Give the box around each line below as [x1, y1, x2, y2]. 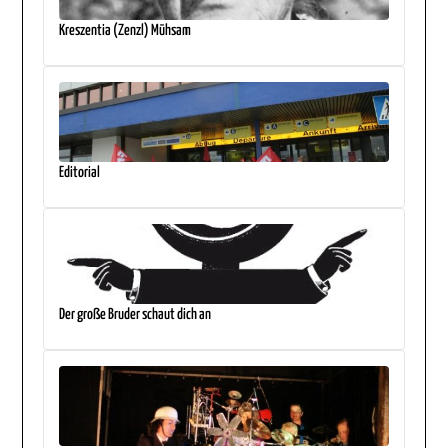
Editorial [59, 164, 101, 180]
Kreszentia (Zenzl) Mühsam [59, 22, 192, 38]
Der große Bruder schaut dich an [59, 306, 212, 322]
